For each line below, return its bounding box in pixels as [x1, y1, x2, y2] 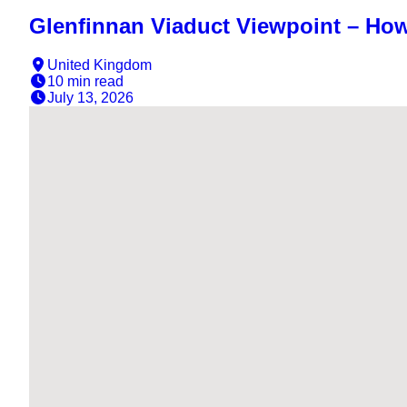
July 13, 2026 [47, 89, 134, 105]
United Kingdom [47, 56, 152, 73]
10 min [47, 73, 91, 89]
